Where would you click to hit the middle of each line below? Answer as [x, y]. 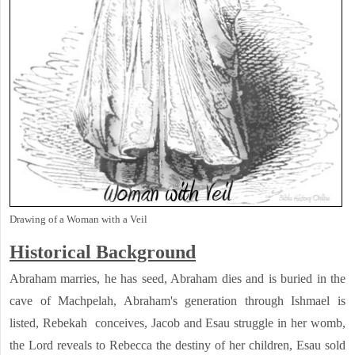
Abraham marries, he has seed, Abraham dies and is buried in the [177, 279]
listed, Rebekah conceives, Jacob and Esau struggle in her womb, [177, 323]
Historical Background [103, 252]
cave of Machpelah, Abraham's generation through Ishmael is [177, 301]
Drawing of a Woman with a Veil [78, 219]
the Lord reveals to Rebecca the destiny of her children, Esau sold [177, 345]
